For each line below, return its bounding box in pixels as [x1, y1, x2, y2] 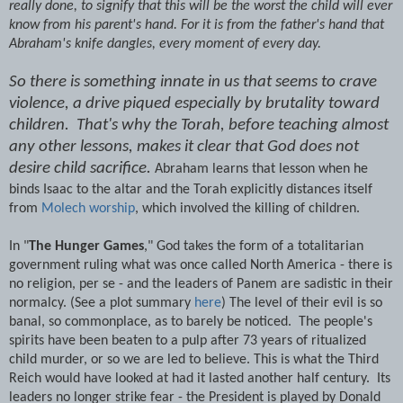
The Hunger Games [29, 238, 144, 254]
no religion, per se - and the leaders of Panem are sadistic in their [9, 276, 393, 291]
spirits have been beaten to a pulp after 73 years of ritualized [9, 333, 366, 348]
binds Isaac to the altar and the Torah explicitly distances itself [9, 182, 372, 197]
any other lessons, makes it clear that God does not [9, 138, 359, 156]
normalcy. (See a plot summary [9, 295, 194, 310]
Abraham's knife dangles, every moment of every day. [9, 36, 321, 51]
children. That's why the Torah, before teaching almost [9, 116, 389, 134]
